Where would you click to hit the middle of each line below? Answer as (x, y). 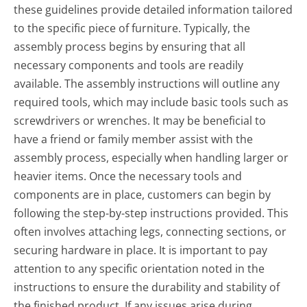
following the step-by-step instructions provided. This (151, 213)
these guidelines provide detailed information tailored (153, 10)
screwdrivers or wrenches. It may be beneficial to (140, 121)
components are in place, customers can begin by (143, 195)
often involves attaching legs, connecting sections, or (150, 232)
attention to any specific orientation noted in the (139, 269)
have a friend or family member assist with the (134, 139)
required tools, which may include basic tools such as (151, 102)
